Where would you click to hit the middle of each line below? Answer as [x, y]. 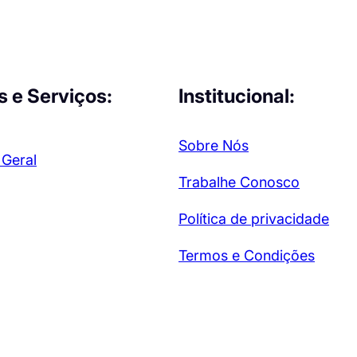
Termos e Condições [246, 255]
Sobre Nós [213, 145]
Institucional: [236, 96]
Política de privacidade [253, 218]
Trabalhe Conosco [239, 182]
